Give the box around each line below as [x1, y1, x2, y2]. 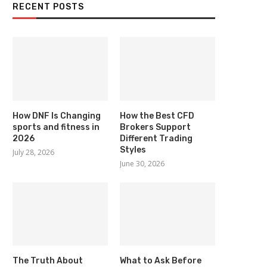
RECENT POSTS [13, 2, 84, 12]
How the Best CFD [120, 110, 195, 121]
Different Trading [120, 133, 193, 144]
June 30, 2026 [120, 158, 165, 169]
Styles [120, 144, 147, 155]
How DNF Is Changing [13, 110, 101, 121]
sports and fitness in [13, 122, 100, 132]
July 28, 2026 [13, 147, 54, 157]
